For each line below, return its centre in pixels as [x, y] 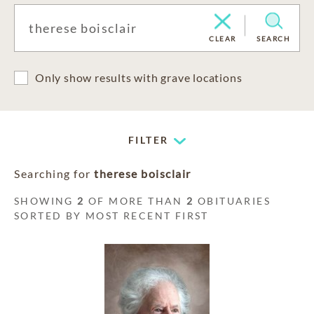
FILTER [149, 140]
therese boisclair [143, 173]
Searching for [54, 173]
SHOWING [46, 201]
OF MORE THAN [136, 201]
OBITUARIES [232, 201]
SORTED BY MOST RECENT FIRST [111, 216]
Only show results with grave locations [139, 77]
